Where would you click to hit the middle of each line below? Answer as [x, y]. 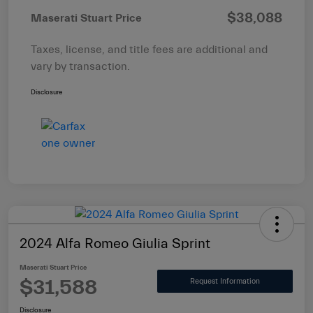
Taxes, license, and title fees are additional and [149, 50]
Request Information [225, 281]
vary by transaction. [80, 67]
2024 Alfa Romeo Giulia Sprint [115, 244]
